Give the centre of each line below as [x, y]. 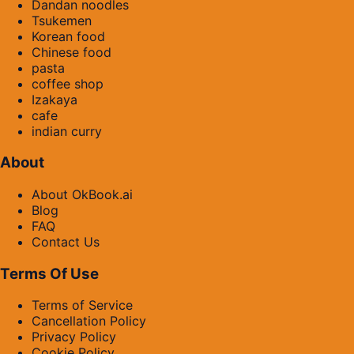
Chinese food [72, 52]
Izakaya [55, 99]
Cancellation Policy [89, 321]
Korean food [68, 36]
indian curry [67, 131]
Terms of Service [82, 305]
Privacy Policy [74, 337]
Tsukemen [62, 20]
